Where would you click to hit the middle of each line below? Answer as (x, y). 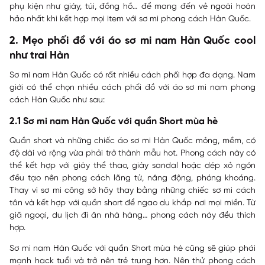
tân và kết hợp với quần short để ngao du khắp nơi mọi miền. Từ (132, 203)
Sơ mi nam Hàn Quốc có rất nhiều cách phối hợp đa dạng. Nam (132, 75)
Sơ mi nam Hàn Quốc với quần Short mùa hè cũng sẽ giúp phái (132, 249)
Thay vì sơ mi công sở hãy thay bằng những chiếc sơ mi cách (132, 191)
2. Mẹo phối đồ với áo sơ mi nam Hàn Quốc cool (132, 41)
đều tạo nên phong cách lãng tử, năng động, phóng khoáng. (132, 178)
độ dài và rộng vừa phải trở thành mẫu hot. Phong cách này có (132, 153)
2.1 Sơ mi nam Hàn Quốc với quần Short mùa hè (114, 122)
